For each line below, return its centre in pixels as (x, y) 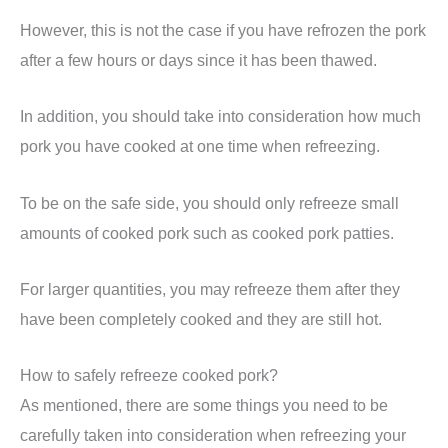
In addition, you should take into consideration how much (220, 116)
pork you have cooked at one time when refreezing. (200, 146)
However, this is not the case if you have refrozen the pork (223, 30)
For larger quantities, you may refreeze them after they (210, 288)
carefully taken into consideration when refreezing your (213, 435)
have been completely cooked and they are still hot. (201, 318)
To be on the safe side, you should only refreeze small (209, 202)
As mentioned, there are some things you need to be (204, 405)
